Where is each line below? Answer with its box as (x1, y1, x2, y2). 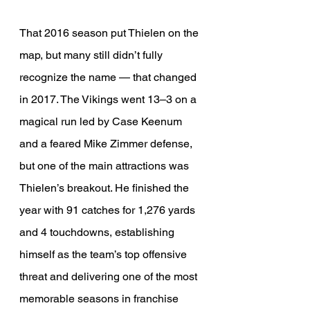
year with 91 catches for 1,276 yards (19, 203, 198, 217)
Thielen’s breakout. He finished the (19, 181, 192, 195)
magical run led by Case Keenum (19, 115, 185, 129)
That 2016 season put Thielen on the (19, 26, 201, 40)
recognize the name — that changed (19, 71, 199, 84)
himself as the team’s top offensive (19, 248, 190, 262)
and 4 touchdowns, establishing (19, 226, 177, 239)
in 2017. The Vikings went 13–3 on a (19, 93, 199, 107)
